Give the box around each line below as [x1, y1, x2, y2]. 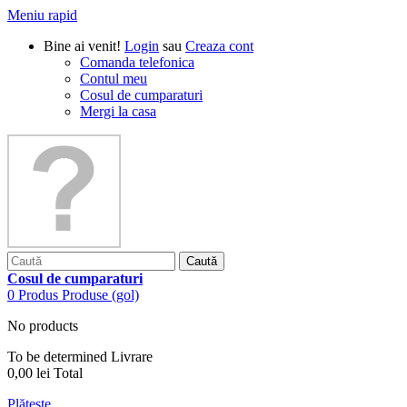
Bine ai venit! [44, 38, 121, 54]
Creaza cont [185, 38, 253, 54]
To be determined [7, 349, 111, 364]
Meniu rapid [7, 7, 77, 23]
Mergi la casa [80, 104, 156, 119]
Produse [62, 287, 108, 303]
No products [7, 318, 78, 333]
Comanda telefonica [80, 55, 194, 70]
